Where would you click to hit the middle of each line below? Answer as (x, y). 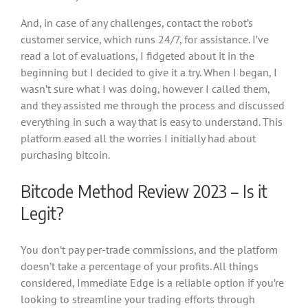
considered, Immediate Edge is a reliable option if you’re (152, 283)
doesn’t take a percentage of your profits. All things (140, 266)
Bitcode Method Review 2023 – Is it (144, 191)
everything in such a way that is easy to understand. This (152, 122)
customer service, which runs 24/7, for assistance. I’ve (145, 39)
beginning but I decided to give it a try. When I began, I (149, 72)
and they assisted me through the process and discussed (153, 105)
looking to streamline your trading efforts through (138, 299)
